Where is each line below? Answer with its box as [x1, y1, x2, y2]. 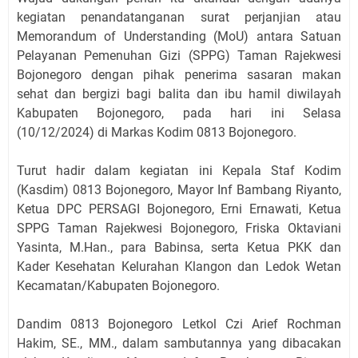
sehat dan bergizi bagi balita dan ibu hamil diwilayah [17, 86, 341, 101]
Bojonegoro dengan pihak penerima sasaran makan [17, 67, 341, 82]
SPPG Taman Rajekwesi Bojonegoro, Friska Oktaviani [17, 221, 341, 236]
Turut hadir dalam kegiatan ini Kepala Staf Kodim [17, 163, 341, 178]
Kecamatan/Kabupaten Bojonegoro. [17, 278, 220, 293]
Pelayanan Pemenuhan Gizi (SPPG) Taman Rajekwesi [17, 48, 341, 63]
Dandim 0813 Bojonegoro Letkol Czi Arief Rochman [17, 316, 341, 332]
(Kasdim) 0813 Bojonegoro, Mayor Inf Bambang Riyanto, [17, 182, 341, 197]
